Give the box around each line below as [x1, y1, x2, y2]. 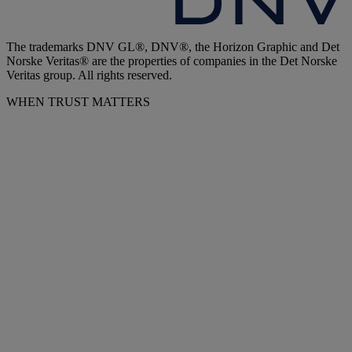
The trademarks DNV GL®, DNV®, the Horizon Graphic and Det [6, 39, 339, 53]
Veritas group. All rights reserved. [6, 68, 172, 82]
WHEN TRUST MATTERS [6, 94, 150, 108]
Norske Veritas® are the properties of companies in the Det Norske [6, 53, 337, 68]
